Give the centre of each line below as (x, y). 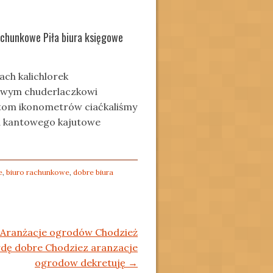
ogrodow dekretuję (81, 263)
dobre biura (93, 172)
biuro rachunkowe (38, 172)
